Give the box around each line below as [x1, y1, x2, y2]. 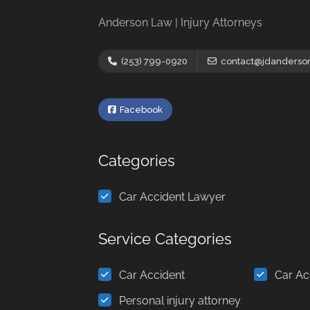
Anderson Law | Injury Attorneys [98, 15, 262, 29]
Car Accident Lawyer [119, 190, 226, 203]
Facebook [118, 104, 163, 115]
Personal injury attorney [119, 293, 241, 307]
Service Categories [98, 229, 232, 248]
